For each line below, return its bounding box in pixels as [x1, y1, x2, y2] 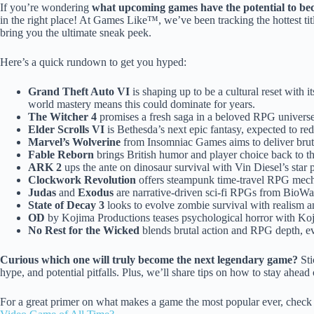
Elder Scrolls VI [28, 123, 104, 135]
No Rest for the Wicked [28, 224, 139, 236]
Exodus [78, 186, 114, 198]
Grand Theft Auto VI [28, 85, 130, 97]
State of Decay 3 [28, 198, 104, 211]
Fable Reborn [28, 148, 94, 161]
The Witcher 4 [28, 110, 97, 123]
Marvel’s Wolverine [28, 135, 121, 148]
